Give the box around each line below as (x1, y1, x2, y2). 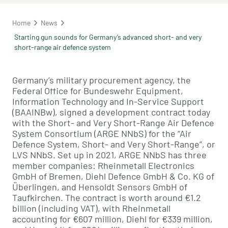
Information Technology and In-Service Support (12, 96, 204, 107)
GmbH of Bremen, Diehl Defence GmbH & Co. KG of (12, 170, 214, 182)
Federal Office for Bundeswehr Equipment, (12, 85, 183, 97)
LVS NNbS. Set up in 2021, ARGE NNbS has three (12, 149, 207, 161)
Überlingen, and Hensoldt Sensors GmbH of (12, 181, 187, 193)
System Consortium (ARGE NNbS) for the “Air (12, 128, 191, 139)
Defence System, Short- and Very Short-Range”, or (12, 138, 215, 150)
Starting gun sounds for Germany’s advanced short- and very (14, 33, 202, 42)
